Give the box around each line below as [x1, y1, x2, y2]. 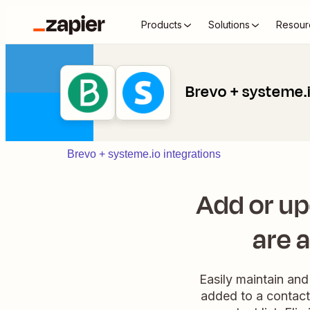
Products [141, 19, 182, 30]
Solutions [208, 19, 250, 30]
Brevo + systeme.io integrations [67, 148, 221, 160]
